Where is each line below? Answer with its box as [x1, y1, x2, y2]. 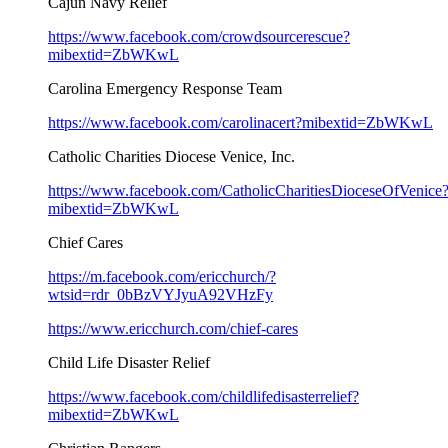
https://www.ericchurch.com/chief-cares [48, 319, 298, 337]
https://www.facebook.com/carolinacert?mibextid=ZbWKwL [48, 113, 433, 131]
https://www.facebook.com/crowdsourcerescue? [48, 27, 350, 45]
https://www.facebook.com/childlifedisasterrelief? [48, 387, 359, 405]
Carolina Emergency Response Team [48, 79, 282, 97]
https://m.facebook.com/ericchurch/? [48, 267, 276, 285]
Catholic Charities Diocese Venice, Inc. [48, 147, 295, 165]
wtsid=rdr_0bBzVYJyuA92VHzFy [48, 285, 273, 303]
